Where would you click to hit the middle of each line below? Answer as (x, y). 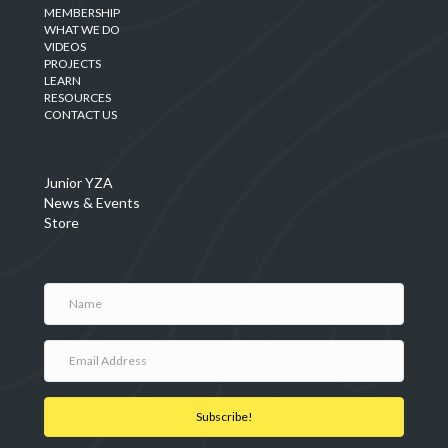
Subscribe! (224, 416)
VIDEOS (65, 46)
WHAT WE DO (82, 29)
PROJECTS (72, 63)
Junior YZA (78, 182)
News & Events (92, 202)
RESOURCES (77, 97)
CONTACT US (80, 114)
